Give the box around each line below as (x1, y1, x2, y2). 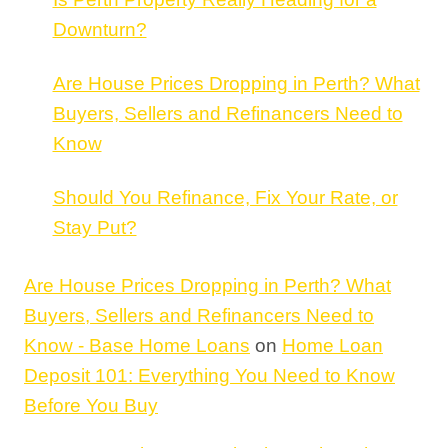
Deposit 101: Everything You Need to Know (24, 365, 395, 387)
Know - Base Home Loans (24, 335, 250, 357)
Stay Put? (52, 216, 137, 238)
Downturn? (52, 18, 147, 40)
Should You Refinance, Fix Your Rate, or (52, 186, 398, 208)
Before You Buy (24, 395, 158, 417)
